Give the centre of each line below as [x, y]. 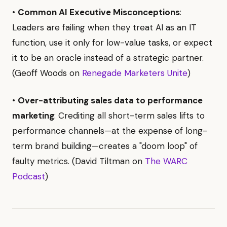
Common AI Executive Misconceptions [99, 12]
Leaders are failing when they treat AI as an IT [104, 27]
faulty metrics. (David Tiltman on [79, 161]
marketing [33, 115]
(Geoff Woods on [47, 73]
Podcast [29, 176]
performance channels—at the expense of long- [110, 130]
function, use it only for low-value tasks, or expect [112, 42]
